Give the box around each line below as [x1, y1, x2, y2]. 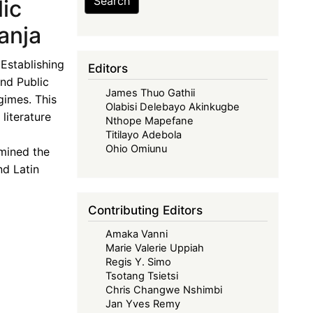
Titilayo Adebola [105, 128, 182, 141]
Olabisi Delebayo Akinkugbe [105, 100, 240, 113]
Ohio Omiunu [105, 142, 168, 155]
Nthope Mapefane [105, 114, 194, 127]
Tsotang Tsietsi [105, 270, 179, 283]
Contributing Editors [88, 202, 203, 217]
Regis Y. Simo [105, 256, 172, 269]
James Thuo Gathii [105, 86, 196, 99]
